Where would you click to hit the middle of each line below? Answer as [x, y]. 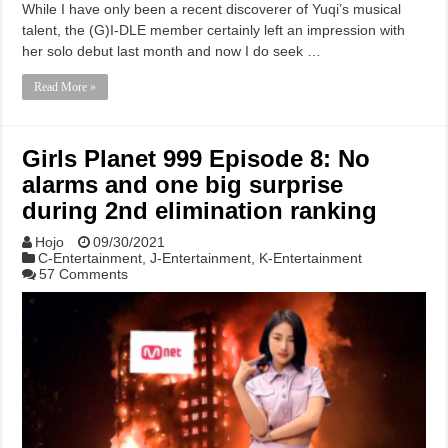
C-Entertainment [90, 258]
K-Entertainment [311, 258]
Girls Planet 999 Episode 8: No [196, 159]
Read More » [65, 87]
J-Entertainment [201, 258]
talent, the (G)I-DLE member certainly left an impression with [214, 30]
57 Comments [84, 274]
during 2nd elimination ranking [200, 211]
